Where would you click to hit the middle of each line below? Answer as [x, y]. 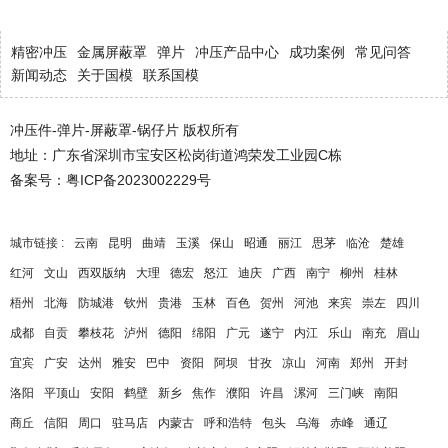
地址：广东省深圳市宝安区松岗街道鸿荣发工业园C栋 [176, 154]
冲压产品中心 [237, 51]
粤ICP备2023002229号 [138, 179]
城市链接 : [37, 242]
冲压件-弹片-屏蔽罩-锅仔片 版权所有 [124, 129]
